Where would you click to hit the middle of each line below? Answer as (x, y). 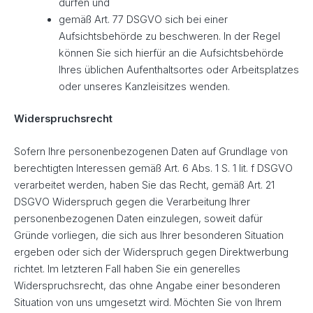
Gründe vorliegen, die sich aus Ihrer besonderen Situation (149, 236)
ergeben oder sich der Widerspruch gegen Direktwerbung (151, 253)
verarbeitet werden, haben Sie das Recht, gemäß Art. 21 (144, 185)
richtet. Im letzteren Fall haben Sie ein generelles (127, 269)
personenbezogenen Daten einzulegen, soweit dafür (138, 219)
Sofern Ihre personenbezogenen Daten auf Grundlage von (151, 152)
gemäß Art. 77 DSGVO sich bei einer (143, 20)
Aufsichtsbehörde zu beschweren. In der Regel (169, 37)
